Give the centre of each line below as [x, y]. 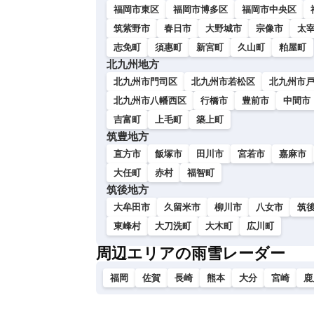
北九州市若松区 [223, 82]
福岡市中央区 [269, 9]
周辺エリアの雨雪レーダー [191, 253]
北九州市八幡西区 [150, 101]
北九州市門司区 [145, 82]
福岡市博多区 [200, 9]
